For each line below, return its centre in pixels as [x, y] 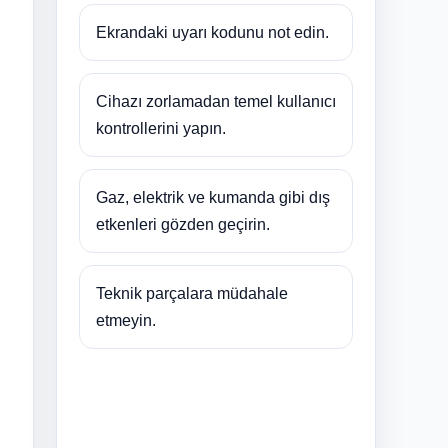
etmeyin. [126, 320]
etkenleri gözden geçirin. [183, 224]
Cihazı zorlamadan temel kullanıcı [216, 101]
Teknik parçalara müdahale [192, 293]
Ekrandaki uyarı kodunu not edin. [212, 32]
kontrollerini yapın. [161, 128]
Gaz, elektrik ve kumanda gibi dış [213, 197]
